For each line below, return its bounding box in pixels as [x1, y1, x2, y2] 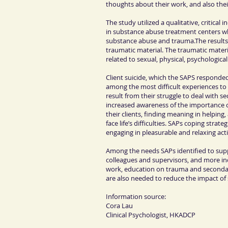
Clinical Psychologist [106, 210, 166, 219]
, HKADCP [166, 210, 195, 219]
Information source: [106, 191, 166, 201]
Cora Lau [106, 201, 133, 210]
